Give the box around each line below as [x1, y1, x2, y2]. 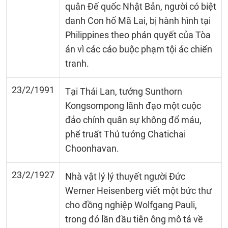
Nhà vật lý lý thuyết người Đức [65, 171, 185, 182]
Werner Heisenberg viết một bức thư [65, 185, 212, 196]
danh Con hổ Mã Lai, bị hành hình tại [65, 15, 211, 26]
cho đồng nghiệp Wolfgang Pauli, [65, 199, 197, 210]
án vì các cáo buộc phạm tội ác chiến [65, 44, 212, 54]
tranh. [65, 58, 89, 69]
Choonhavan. [65, 143, 119, 154]
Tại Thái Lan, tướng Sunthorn [65, 86, 182, 97]
